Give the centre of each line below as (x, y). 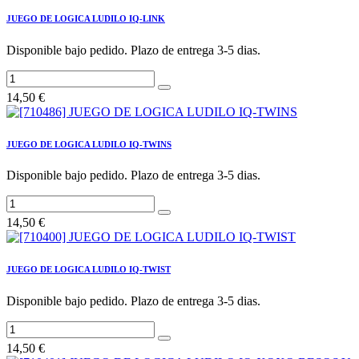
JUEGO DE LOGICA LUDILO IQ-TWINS (89, 144)
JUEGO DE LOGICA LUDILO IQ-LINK (86, 18)
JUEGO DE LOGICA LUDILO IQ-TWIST (89, 270)
